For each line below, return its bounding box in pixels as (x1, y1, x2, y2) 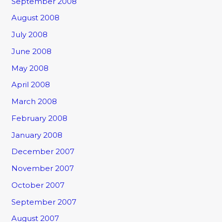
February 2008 (11, 113, 68, 123)
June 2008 (11, 46, 52, 56)
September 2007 (11, 197, 77, 207)
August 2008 (11, 13, 60, 23)
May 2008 (11, 63, 49, 73)
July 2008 (11, 30, 48, 40)
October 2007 (11, 180, 65, 190)
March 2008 (11, 97, 57, 107)
